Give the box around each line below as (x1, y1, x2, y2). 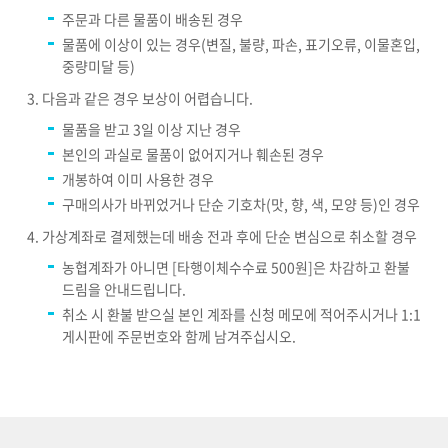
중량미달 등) (62, 56, 136, 77)
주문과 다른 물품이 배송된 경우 (62, 9, 244, 30)
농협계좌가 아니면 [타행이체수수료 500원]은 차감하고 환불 (62, 257, 411, 278)
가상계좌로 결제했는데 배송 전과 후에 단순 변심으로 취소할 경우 (42, 226, 418, 247)
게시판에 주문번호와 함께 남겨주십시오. (62, 326, 297, 347)
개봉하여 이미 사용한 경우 (62, 169, 215, 190)
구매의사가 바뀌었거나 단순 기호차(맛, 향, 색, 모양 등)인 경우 (62, 194, 421, 215)
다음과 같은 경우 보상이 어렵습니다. (42, 88, 254, 109)
